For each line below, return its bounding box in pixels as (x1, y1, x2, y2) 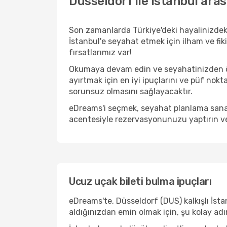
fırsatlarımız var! (69, 48, 132, 57)
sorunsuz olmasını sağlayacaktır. (69, 87, 193, 96)
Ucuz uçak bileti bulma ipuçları (69, 175, 212, 187)
